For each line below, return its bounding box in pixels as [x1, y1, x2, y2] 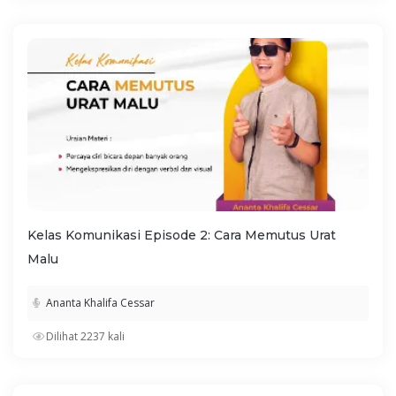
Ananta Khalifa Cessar [46, 295, 155, 311]
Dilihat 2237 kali [46, 329, 125, 345]
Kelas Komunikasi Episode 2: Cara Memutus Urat [27, 227, 336, 244]
